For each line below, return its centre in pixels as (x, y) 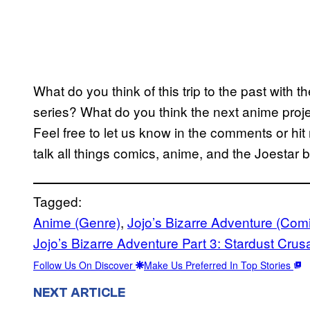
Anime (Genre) (77, 221)
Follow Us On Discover (84, 265)
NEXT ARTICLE (79, 292)
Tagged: (57, 201)
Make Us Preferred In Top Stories (219, 265)
